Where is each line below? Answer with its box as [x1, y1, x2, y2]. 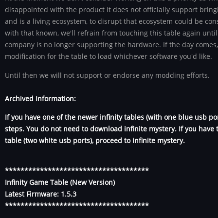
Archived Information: [5, 93, 76, 103]
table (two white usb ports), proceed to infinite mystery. [5, 135, 187, 145]
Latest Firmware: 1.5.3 [5, 189, 76, 199]
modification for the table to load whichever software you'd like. [5, 52, 212, 61]
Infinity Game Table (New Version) [5, 178, 115, 187]
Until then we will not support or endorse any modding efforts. [5, 70, 210, 80]
